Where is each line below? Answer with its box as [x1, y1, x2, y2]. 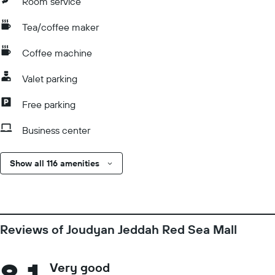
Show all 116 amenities [10, 158, 99, 169]
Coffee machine [22, 47, 92, 59]
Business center [22, 124, 90, 136]
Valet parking [22, 72, 77, 85]
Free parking [22, 98, 76, 110]
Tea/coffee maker [22, 21, 99, 33]
